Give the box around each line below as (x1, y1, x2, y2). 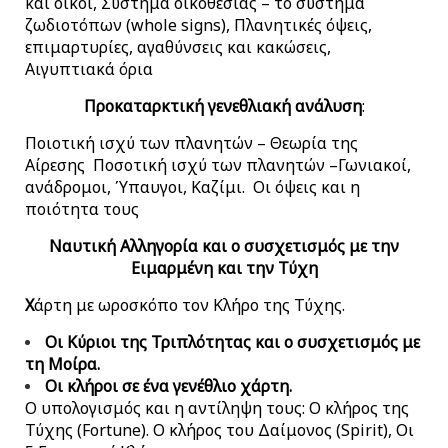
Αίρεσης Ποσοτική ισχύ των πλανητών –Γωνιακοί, (25, 153, 411, 176)
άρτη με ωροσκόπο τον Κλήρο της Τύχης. (34, 293, 345, 316)
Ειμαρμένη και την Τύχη (130, 256, 318, 279)
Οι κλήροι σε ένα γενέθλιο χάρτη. (45, 374, 292, 397)
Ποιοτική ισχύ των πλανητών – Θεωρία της (25, 131, 358, 154)
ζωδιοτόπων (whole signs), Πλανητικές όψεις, (25, 13, 372, 36)
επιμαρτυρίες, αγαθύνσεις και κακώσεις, (25, 35, 331, 58)
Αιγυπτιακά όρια (25, 57, 153, 80)
